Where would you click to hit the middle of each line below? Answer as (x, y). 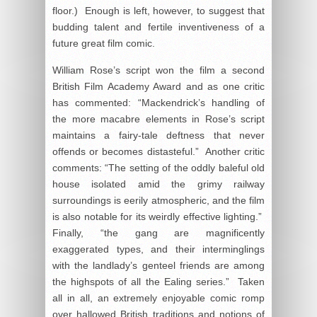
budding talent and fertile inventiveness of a (158, 27)
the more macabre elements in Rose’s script (158, 119)
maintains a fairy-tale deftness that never (158, 135)
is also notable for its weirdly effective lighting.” (158, 216)
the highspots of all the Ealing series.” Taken (158, 281)
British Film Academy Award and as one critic (158, 86)
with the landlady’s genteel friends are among (158, 265)
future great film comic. (104, 43)
